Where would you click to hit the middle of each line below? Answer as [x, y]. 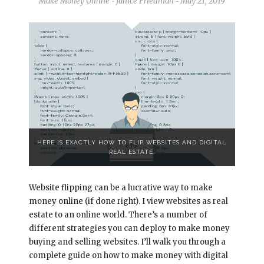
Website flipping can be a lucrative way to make [121, 187]
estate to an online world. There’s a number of [118, 214]
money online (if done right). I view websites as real [128, 201]
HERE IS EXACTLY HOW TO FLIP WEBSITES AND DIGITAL [132, 142]
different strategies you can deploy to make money [129, 228]
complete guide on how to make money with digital [128, 255]
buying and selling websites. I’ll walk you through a [127, 242]
